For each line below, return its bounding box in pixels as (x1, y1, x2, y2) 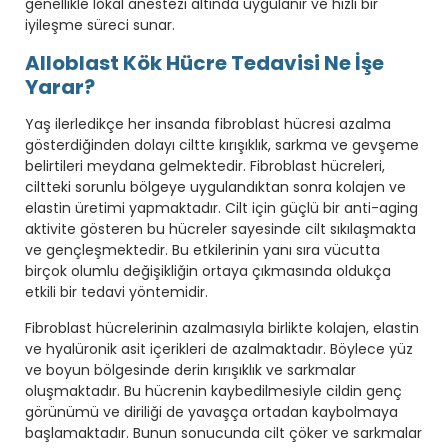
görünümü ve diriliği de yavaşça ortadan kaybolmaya (25, 401, 398, 422)
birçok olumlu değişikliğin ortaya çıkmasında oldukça (25, 260, 391, 281)
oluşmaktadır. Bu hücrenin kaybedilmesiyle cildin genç (25, 380, 402, 401)
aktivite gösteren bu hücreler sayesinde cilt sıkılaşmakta (25, 218, 416, 239)
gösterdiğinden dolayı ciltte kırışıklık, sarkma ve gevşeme (25, 134, 419, 155)
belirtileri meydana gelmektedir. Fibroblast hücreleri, (25, 155, 385, 176)
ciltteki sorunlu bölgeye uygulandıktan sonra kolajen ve (25, 176, 406, 197)
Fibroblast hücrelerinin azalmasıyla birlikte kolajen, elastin (25, 317, 419, 338)
